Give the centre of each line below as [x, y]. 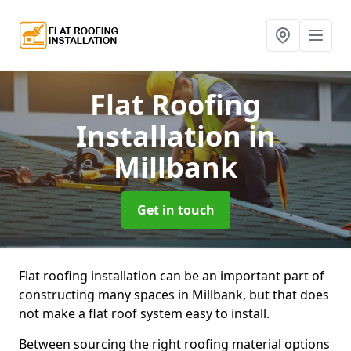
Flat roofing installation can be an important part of [172, 276]
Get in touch [175, 210]
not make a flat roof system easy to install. [144, 313]
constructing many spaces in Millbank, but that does [174, 295]
